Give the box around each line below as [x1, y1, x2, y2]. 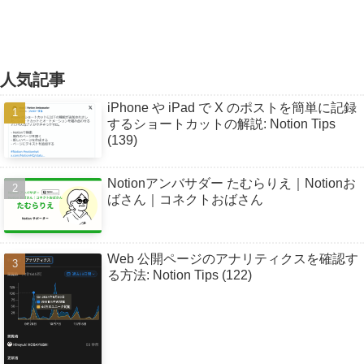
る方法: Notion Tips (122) [107, 267, 252, 282]
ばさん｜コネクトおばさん [107, 193, 263, 207]
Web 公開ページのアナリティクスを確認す [107, 251, 358, 266]
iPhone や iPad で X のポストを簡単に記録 [107, 101, 357, 115]
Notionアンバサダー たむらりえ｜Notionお [107, 176, 356, 191]
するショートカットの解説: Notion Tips [107, 117, 336, 132]
